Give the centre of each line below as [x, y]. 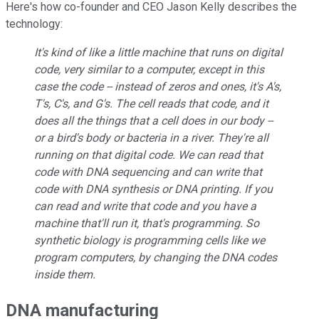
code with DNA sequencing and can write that [148, 172]
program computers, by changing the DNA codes [156, 257]
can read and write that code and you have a [145, 206]
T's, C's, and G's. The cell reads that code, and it [151, 103]
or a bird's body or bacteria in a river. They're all [151, 137]
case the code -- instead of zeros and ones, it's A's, [158, 86]
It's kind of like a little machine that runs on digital [158, 52]
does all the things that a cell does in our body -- [153, 120]
